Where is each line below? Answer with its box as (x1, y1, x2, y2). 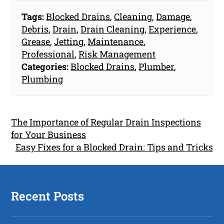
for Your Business (11, 128, 86, 141)
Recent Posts (11, 188, 84, 204)
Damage (156, 10, 190, 23)
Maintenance (87, 35, 144, 48)
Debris (21, 23, 49, 35)
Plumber (138, 60, 174, 73)
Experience (148, 23, 196, 35)
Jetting (54, 35, 84, 48)
